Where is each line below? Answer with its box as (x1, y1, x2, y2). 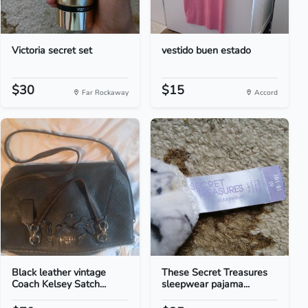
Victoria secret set (12, 43, 93, 57)
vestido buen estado (161, 43, 251, 57)
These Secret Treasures (161, 265, 267, 279)
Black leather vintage (12, 265, 107, 279)
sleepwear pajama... (161, 277, 250, 291)
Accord (252, 87, 278, 98)
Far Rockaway (79, 87, 129, 98)
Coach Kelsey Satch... (12, 277, 107, 291)
